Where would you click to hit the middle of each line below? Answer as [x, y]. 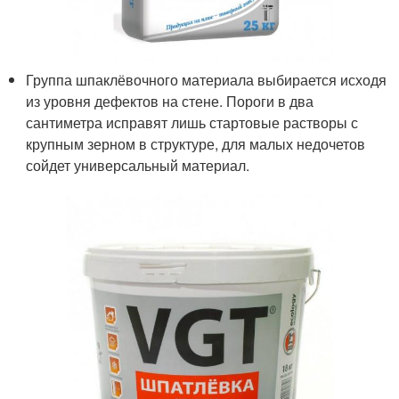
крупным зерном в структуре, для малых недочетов [196, 143]
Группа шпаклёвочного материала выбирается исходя [207, 79]
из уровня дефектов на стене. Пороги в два [170, 101]
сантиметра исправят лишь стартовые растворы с [192, 122]
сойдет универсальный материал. [138, 165]
